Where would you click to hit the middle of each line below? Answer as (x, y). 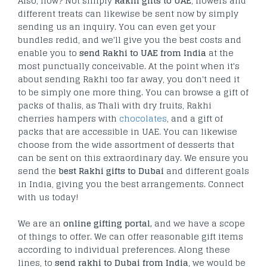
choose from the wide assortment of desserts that (126, 144)
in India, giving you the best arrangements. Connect (131, 184)
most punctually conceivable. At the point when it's (129, 66)
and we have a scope (198, 223)
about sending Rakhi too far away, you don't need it (129, 79)
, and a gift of (195, 118)
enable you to (49, 52)
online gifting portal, (108, 223)
